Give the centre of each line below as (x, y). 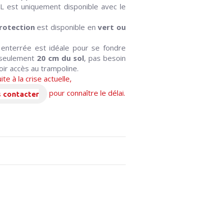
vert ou (111, 27)
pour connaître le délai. (86, 93)
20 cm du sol (60, 58)
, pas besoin (105, 58)
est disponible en (65, 27)
